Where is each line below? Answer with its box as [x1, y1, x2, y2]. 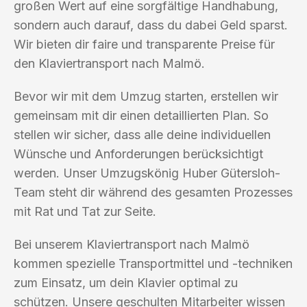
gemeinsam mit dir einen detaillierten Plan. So [14, 108, 269, 123]
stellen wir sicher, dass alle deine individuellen [14, 127, 271, 142]
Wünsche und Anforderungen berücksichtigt [14, 146, 263, 161]
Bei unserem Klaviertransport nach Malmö [14, 236, 249, 251]
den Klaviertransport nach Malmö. [14, 56, 205, 71]
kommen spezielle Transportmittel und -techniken [14, 256, 293, 271]
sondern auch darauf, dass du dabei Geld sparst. [14, 17, 288, 32]
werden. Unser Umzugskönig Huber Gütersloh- [14, 165, 280, 180]
